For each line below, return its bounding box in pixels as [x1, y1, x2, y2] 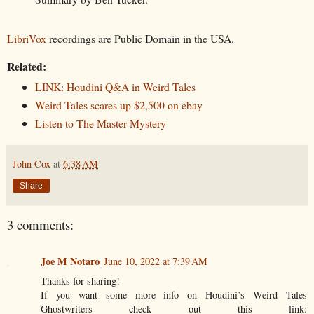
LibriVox [7, 31, 46, 46]
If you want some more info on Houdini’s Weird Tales [41, 288, 307, 302]
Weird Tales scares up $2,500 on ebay [34, 97, 203, 113]
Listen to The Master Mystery [34, 116, 166, 131]
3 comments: [7, 216, 74, 234]
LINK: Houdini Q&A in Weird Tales [34, 79, 196, 95]
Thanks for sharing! [41, 274, 120, 288]
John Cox [13, 157, 50, 171]
